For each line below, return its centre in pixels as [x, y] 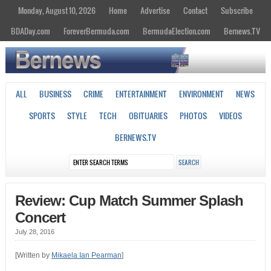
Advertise [155, 10]
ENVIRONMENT [202, 94]
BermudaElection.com [177, 31]
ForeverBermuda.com [96, 31]
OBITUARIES [148, 116]
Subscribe [237, 10]
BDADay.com [31, 31]
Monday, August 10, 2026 [57, 10]
